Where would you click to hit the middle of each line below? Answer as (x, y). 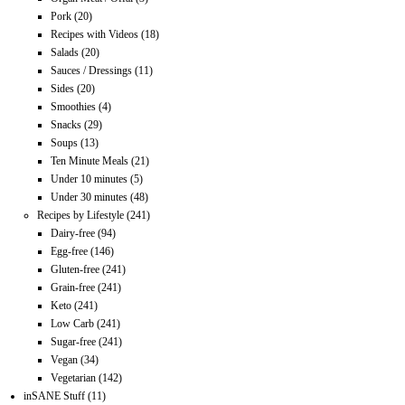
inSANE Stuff (55, 396)
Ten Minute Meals (90, 160)
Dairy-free (73, 233)
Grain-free (73, 287)
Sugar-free (74, 341)
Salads (65, 52)
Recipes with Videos (95, 34)
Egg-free (70, 251)
